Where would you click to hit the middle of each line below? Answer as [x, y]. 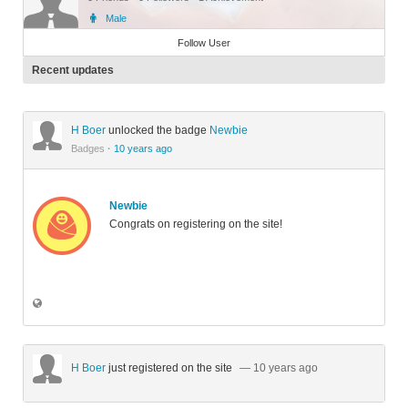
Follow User [204, 43]
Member [117, 35]
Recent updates [73, 70]
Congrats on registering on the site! [196, 224]
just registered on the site [172, 368]
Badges [89, 148]
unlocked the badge [159, 130]
